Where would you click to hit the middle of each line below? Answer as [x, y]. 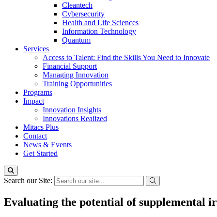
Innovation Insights [72, 110]
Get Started [40, 153]
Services [36, 49]
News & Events [47, 145]
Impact [34, 101]
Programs [38, 92]
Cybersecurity [83, 14]
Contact [35, 136]
